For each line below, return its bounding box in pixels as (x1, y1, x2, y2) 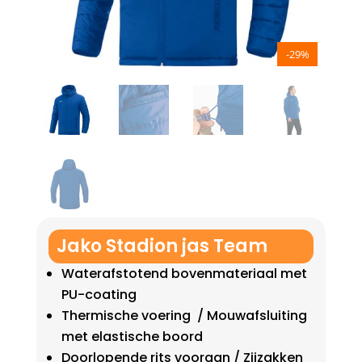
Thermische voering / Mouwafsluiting (61, 306, 307, 326)
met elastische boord (61, 327, 203, 347)
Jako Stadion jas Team (56, 234, 267, 259)
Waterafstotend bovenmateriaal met (61, 264, 307, 284)
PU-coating (61, 285, 137, 305)
